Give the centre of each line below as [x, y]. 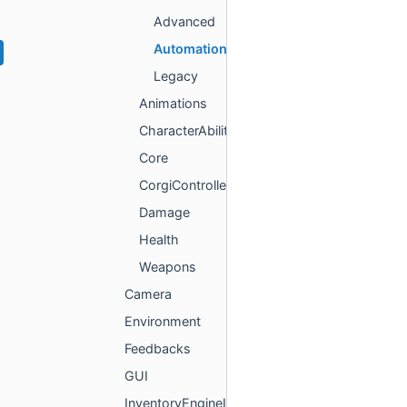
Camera [148, 294]
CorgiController [185, 185]
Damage [164, 212]
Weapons [168, 267]
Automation [190, 49]
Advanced [184, 21]
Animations [173, 103]
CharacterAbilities [192, 130]
